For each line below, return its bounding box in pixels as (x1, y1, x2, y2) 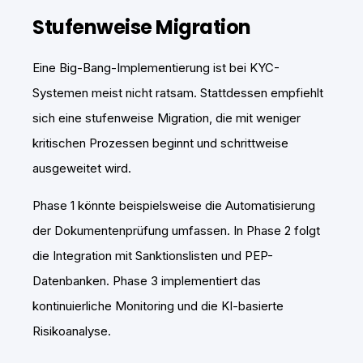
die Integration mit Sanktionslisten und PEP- (32, 247, 273, 263)
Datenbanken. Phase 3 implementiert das (32, 272, 261, 288)
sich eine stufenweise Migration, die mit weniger (32, 109, 301, 126)
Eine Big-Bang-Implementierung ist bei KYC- (32, 59, 280, 75)
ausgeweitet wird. (32, 160, 131, 176)
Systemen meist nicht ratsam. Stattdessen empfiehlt (32, 84, 323, 100)
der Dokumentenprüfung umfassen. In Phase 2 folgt (32, 222, 320, 238)
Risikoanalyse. (32, 322, 111, 339)
